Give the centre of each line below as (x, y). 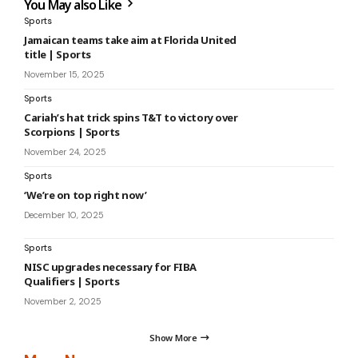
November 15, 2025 (64, 74)
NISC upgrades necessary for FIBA (110, 267)
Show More (173, 338)
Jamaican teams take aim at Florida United (130, 40)
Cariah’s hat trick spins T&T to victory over (131, 117)
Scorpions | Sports (72, 132)
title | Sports (58, 54)
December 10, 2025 (64, 215)
